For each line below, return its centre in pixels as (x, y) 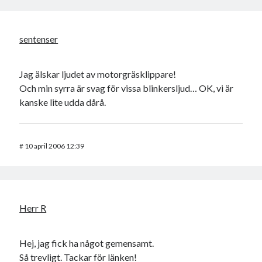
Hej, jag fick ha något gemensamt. (87, 243)
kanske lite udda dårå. (63, 102)
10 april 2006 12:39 (55, 146)
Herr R (33, 208)
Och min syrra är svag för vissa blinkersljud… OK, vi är (127, 88)
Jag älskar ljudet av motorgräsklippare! (98, 74)
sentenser (39, 39)
